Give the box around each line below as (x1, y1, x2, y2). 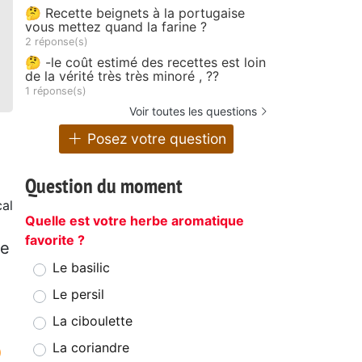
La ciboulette (53, 313, 133, 330)
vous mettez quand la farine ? (25, 18, 207, 35)
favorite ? (25, 232, 85, 249)
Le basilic (53, 259, 110, 276)
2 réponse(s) (25, 35, 88, 48)
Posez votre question (83, 130, 227, 148)
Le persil (53, 286, 104, 303)
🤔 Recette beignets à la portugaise (25, 4, 245, 21)
